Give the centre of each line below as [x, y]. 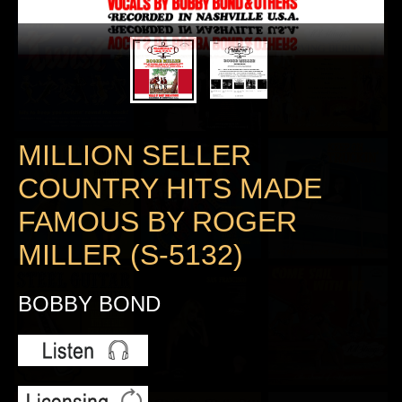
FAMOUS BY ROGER [157, 222]
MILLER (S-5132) [131, 255]
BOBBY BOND [89, 303]
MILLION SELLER [135, 156]
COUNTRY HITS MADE [170, 189]
